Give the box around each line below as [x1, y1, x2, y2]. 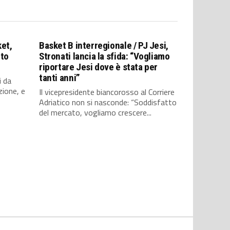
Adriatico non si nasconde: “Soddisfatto [39, 96, 177, 108]
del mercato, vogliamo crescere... [39, 106, 151, 119]
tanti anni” [39, 72, 80, 84]
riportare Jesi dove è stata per [39, 61, 158, 73]
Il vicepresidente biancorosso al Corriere [39, 86, 175, 98]
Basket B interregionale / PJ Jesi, [39, 40, 168, 51]
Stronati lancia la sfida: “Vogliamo [39, 50, 170, 62]
